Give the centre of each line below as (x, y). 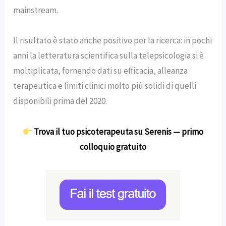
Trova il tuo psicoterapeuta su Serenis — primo (119, 131)
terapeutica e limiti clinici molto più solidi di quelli (105, 86)
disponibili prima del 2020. (60, 101)
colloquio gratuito (113, 147)
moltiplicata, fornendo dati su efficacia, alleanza (101, 71)
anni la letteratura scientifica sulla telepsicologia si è (109, 56)
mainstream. (36, 10)
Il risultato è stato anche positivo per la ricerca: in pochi (113, 41)
